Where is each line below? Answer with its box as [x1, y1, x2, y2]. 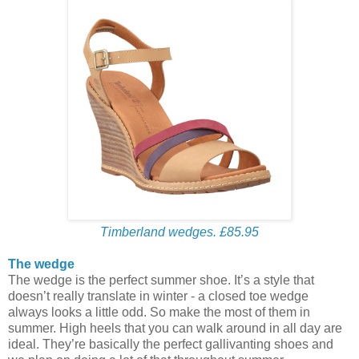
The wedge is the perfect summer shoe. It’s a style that [8, 272, 314, 287]
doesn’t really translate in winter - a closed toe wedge [8, 288, 309, 303]
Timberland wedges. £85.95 [100, 224, 259, 239]
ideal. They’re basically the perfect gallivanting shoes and [8, 337, 333, 351]
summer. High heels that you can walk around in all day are [8, 321, 342, 335]
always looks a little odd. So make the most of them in [8, 305, 310, 319]
